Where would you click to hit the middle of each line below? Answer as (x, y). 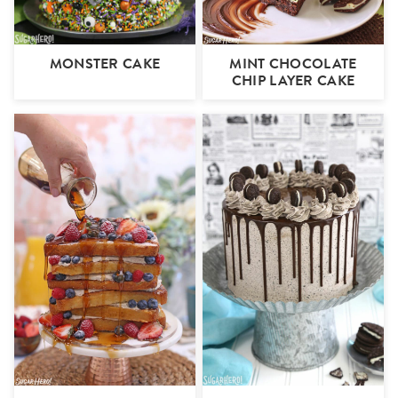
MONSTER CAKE (105, 64)
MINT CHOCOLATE (293, 64)
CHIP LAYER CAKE (293, 81)
